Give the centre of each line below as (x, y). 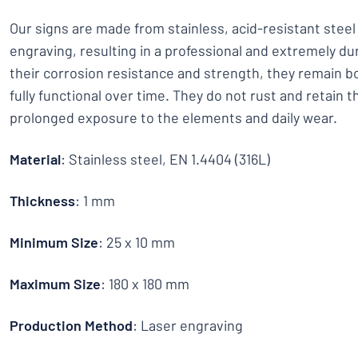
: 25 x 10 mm (137, 242)
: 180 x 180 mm (145, 284)
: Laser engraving (188, 325)
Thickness (42, 201)
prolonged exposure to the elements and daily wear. (173, 117)
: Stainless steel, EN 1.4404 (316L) (165, 159)
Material (35, 159)
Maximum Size (55, 284)
